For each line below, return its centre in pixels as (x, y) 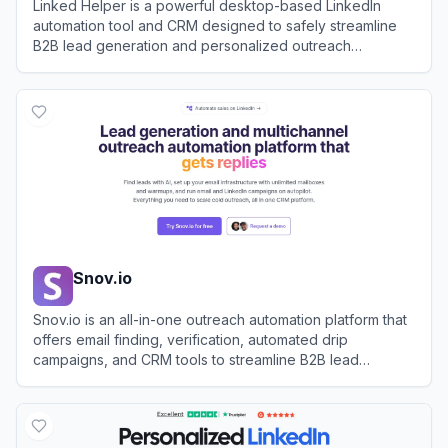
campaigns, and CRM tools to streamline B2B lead (196, 359)
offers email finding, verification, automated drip (190, 339)
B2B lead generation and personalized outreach (192, 45)
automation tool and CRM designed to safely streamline (215, 25)
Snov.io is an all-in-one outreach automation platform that (220, 319)
